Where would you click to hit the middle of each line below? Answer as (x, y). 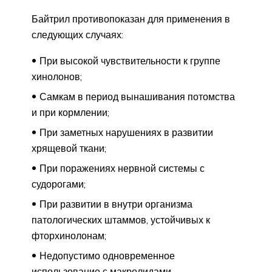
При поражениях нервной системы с (122, 168)
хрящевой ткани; (69, 148)
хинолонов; (57, 76)
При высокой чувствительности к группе (130, 60)
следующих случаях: (77, 34)
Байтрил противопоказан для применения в (131, 19)
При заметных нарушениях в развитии (126, 132)
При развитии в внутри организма (116, 204)
